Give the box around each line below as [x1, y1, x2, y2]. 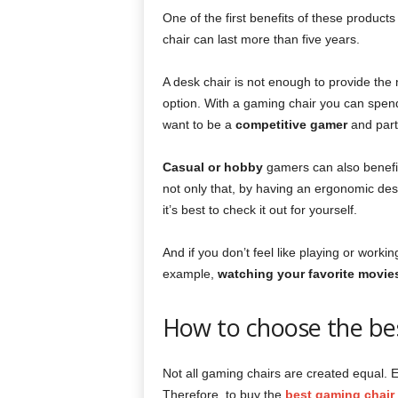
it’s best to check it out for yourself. [162, 203, 357, 217]
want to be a [162, 117, 235, 131]
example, [162, 267, 218, 281]
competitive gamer [235, 117, 347, 131]
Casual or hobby [162, 160, 263, 174]
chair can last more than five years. [162, 32, 360, 46]
